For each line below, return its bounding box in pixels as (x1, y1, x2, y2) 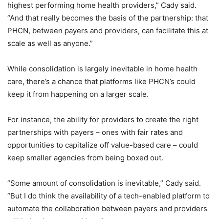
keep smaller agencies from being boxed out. (7, 153, 163, 163)
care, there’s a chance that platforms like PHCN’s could (7, 77, 196, 87)
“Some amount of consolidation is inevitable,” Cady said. (7, 178, 201, 188)
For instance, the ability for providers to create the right (7, 115, 198, 125)
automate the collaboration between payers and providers (7, 204, 207, 214)
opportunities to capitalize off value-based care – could (7, 140, 198, 150)
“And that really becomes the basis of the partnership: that (7, 13, 208, 23)
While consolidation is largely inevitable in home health (7, 64, 197, 74)
